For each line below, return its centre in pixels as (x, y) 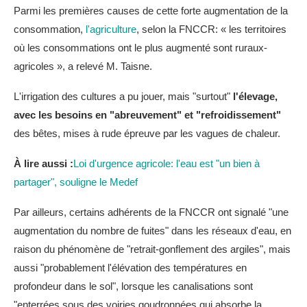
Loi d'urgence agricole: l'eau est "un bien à (167, 163)
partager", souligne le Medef (76, 182)
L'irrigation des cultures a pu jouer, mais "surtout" (123, 96)
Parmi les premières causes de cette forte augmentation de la (151, 11)
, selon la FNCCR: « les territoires (211, 29)
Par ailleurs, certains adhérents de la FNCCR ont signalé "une (151, 212)
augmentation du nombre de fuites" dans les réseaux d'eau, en (152, 231)
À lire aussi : (44, 163)
